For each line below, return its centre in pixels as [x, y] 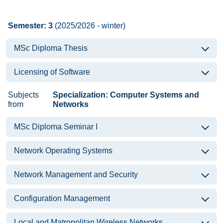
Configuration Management [62, 198]
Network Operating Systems [63, 151]
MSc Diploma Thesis [51, 48]
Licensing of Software [52, 72]
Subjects [23, 95]
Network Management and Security [76, 174]
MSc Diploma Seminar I [56, 127]
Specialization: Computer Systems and [126, 95]
